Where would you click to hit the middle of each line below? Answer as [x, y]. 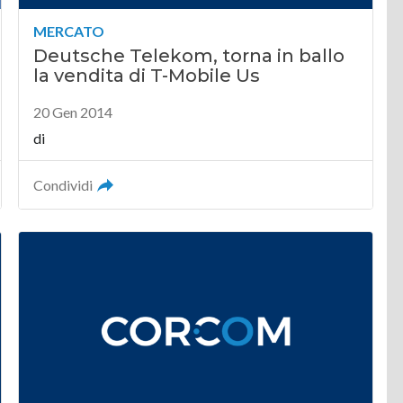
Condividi [63, 185]
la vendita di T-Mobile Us [147, 76]
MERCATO [69, 31]
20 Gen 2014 [73, 112]
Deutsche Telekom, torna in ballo [189, 56]
